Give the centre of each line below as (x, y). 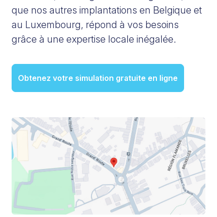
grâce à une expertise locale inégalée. (94, 39)
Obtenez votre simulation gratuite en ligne (98, 78)
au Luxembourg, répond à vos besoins (95, 25)
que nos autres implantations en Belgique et (107, 10)
